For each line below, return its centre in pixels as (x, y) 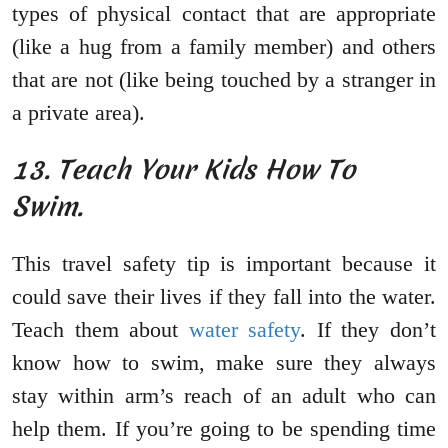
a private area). (78, 113)
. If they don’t (368, 330)
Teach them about (100, 330)
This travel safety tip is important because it (224, 264)
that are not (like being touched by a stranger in (224, 80)
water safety (244, 330)
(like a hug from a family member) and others (224, 47)
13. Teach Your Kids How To (183, 170)
